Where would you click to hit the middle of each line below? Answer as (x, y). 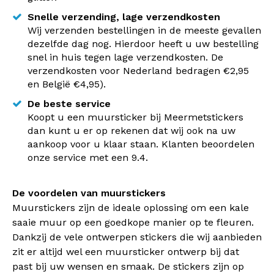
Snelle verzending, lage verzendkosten (124, 17)
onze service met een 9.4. (88, 157)
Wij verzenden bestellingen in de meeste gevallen (144, 30)
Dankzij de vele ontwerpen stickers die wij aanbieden (137, 237)
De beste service (69, 104)
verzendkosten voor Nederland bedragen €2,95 (138, 71)
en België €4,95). (67, 84)
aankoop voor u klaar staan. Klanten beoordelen (141, 144)
